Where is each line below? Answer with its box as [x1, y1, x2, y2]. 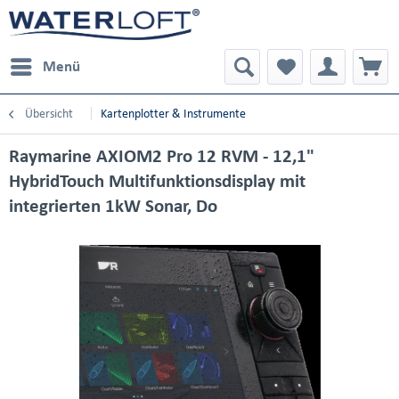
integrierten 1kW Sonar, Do [9, 196, 217, 216]
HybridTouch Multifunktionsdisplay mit [9, 171, 305, 191]
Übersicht [25, 107, 73, 120]
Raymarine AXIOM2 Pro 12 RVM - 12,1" [9, 146, 314, 166]
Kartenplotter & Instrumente [101, 107, 246, 120]
